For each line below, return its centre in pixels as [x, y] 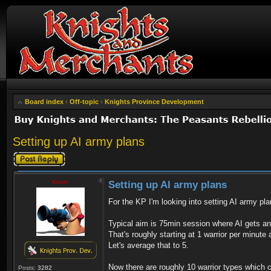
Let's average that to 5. [149, 245]
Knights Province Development [154, 102]
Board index [44, 102]
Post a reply [30, 155]
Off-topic [84, 102]
